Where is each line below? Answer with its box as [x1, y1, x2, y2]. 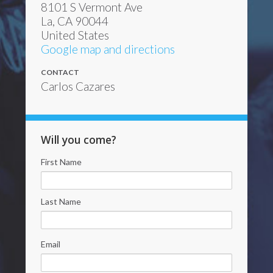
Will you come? [41, 132, 117, 147]
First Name [41, 157, 82, 167]
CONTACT [41, 68, 80, 77]
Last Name [41, 196, 82, 207]
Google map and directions [41, 42, 175, 56]
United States [41, 28, 110, 42]
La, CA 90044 [41, 14, 109, 28]
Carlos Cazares [41, 79, 116, 93]
